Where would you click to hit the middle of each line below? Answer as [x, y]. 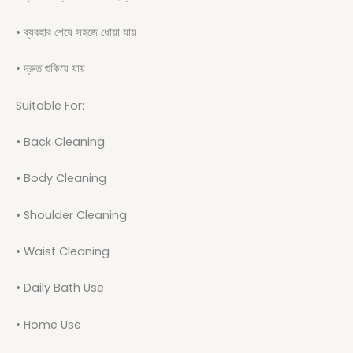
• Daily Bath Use [60, 288]
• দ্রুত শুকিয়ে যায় [50, 69]
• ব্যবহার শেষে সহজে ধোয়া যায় [76, 33]
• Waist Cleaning [63, 252]
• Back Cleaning [60, 142]
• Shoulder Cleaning [71, 215]
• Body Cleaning [61, 178]
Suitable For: [50, 105]
